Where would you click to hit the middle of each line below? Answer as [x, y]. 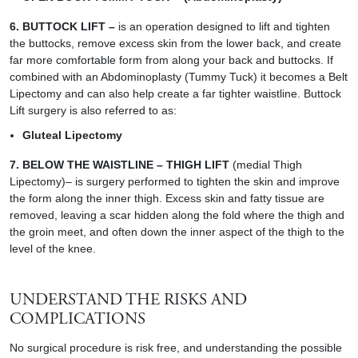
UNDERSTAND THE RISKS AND [128, 301]
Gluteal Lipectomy [72, 135]
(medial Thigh [266, 165]
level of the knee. [53, 249]
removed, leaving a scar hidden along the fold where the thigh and [177, 215]
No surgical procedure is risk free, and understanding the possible [176, 348]
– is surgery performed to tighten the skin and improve [203, 181]
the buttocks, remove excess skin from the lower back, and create [175, 43]
